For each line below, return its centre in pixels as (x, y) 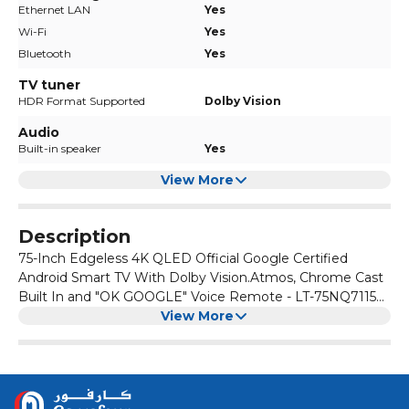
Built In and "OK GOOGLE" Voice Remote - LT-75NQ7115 (197, 297)
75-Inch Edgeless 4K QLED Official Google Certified (183, 259)
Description (74, 237)
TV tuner (49, 85)
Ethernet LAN (54, 10)
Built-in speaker (60, 149)
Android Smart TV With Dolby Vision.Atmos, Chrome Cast (201, 278)
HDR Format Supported (82, 101)
